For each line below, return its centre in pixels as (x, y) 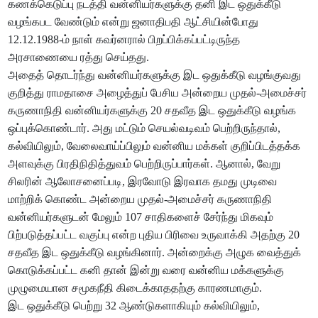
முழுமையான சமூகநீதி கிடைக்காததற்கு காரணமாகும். (135, 288)
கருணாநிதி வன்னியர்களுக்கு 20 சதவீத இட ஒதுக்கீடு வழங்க (152, 111)
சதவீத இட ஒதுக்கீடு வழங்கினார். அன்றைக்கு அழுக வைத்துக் (155, 253)
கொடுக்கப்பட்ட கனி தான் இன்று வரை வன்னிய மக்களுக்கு (146, 270)
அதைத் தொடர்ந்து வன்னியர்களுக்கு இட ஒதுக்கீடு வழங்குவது (155, 75)
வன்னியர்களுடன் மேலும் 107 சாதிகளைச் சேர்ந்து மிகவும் (141, 217)
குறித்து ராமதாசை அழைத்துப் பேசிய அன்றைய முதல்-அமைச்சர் (158, 93)
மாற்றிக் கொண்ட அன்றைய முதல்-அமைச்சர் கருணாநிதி (140, 199)
